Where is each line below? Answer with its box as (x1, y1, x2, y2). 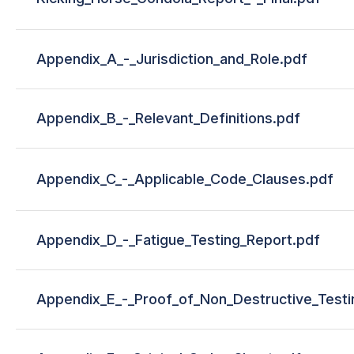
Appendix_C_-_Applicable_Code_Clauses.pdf (36, 170, 333, 187)
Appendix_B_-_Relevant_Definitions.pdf (36, 109, 300, 126)
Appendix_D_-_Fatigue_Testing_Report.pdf (36, 231, 320, 248)
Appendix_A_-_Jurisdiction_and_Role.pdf (36, 50, 307, 67)
